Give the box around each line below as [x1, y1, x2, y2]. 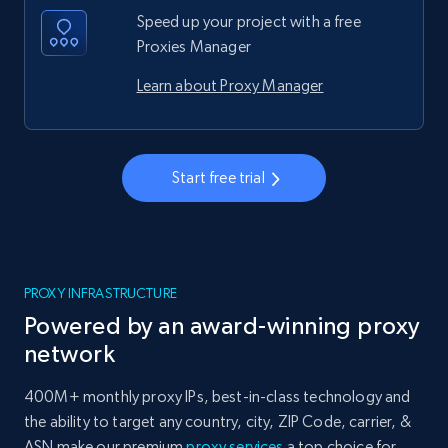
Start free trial [172, 167, 265, 187]
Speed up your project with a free [136, 11, 361, 31]
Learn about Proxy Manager [136, 75, 324, 95]
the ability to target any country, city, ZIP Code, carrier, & [24, 411, 411, 431]
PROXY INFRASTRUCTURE [24, 284, 177, 301]
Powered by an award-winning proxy [24, 311, 420, 339]
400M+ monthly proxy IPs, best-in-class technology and [24, 386, 411, 406]
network [24, 339, 116, 367]
